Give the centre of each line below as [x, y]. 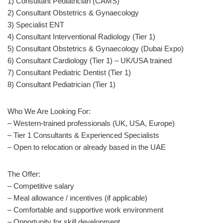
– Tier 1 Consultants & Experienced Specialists [83, 135]
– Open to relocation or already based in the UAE [87, 147]
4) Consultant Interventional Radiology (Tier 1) [81, 36]
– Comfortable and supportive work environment [85, 210]
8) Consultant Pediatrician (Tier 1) [61, 84]
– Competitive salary [41, 186]
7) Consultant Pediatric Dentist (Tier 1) [69, 72]
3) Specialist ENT [36, 24]
